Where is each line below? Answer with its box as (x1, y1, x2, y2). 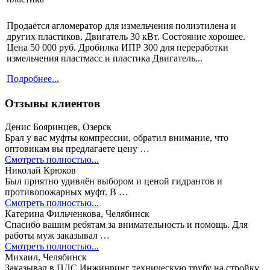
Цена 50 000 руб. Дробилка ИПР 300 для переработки (7, 42, 228, 52)
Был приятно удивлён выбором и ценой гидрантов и (5, 176, 222, 187)
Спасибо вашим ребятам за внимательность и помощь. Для (5, 219, 248, 230)
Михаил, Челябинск (5, 252, 87, 263)
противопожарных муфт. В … (5, 187, 128, 198)
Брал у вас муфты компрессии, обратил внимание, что (5, 133, 228, 143)
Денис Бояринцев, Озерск (5, 122, 111, 133)
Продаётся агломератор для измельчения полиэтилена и (7, 20, 236, 31)
